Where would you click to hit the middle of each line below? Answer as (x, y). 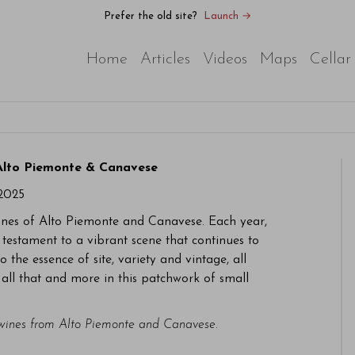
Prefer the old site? (151, 16)
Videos (225, 59)
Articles (165, 59)
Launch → (227, 16)
